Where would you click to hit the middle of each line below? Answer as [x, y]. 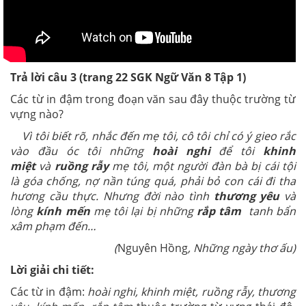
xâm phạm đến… [53, 226]
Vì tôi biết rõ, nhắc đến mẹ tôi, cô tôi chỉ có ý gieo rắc [153, 136]
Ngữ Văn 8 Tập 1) [199, 77]
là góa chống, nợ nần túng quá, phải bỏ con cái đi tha [153, 181]
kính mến [63, 211]
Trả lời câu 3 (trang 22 [70, 77]
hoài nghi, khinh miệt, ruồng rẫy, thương [192, 291]
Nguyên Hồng [153, 248]
